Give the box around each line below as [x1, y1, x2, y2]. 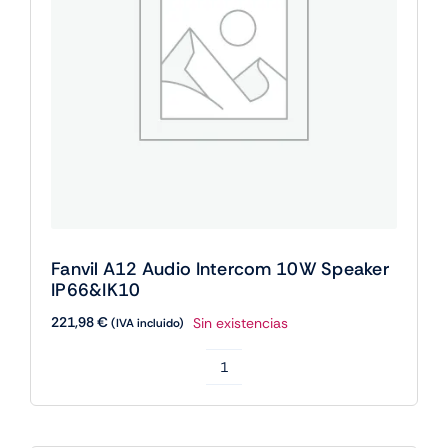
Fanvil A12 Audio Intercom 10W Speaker [50, 257, 389, 282]
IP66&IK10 [50, 278, 141, 303]
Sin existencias [192, 313, 288, 332]
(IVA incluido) [110, 315, 184, 332]
